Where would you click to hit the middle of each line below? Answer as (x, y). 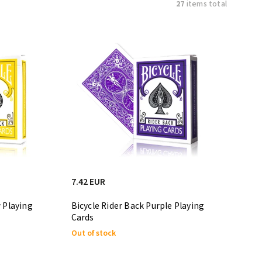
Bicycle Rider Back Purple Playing (138, 206)
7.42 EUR (88, 182)
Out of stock (93, 233)
